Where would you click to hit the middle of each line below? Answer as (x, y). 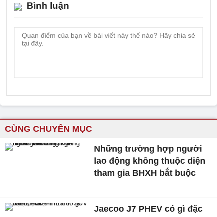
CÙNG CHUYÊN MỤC (48, 129)
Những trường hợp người (148, 149)
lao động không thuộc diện (150, 161)
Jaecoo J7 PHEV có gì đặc (148, 209)
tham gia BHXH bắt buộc (145, 173)
